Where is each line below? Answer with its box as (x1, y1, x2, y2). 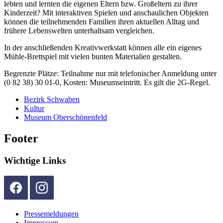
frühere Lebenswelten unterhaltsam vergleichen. (4, 26, 154, 35)
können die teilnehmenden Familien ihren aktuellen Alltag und (4, 17, 199, 26)
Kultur (24, 104, 44, 113)
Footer (4, 132, 38, 145)
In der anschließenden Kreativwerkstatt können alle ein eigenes (4, 43, 202, 52)
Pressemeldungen (24, 209, 79, 218)
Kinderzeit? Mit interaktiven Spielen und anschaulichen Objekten (4, 8, 209, 17)
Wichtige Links (4, 155, 66, 166)
